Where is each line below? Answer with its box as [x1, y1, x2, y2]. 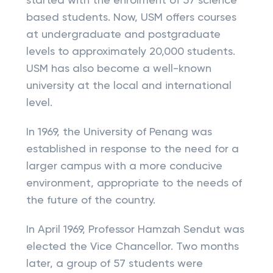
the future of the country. [26, 195, 155, 206]
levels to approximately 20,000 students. [26, 46, 235, 57]
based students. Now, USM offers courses [26, 12, 236, 23]
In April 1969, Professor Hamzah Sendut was [26, 224, 244, 235]
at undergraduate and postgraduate [26, 29, 221, 40]
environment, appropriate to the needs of [26, 178, 242, 189]
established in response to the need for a [26, 144, 239, 155]
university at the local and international [26, 80, 232, 91]
